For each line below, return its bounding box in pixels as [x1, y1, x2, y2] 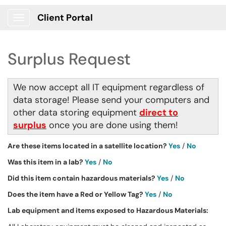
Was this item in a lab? [8, 157, 85, 166]
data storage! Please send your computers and [13, 94, 209, 106]
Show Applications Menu [18, 21, 98, 30]
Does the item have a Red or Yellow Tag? [8, 190, 145, 199]
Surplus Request [8, 48, 131, 70]
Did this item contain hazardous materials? [8, 174, 157, 183]
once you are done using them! [46, 119, 178, 131]
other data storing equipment [13, 106, 139, 119]
